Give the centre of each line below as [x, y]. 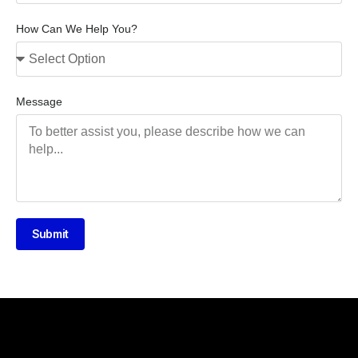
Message [39, 102]
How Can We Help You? [77, 29]
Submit [50, 234]
